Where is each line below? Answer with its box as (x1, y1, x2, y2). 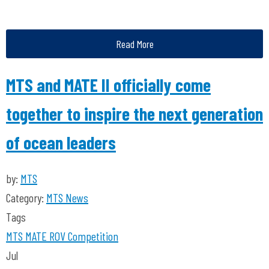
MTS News (46, 190, 88, 205)
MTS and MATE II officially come (6, 74, 211, 95)
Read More (115, 37, 154, 50)
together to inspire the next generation (6, 103, 263, 124)
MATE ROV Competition (23, 229, 118, 243)
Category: (6, 190, 46, 205)
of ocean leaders (6, 131, 116, 153)
